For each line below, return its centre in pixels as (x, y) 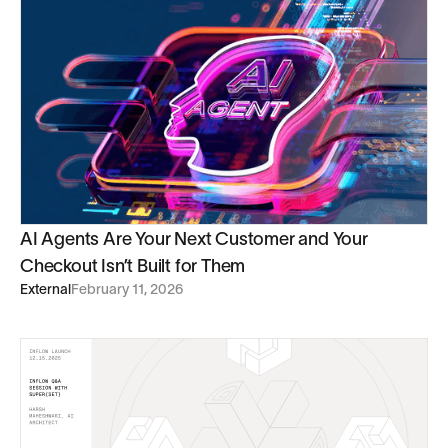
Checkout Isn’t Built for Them (133, 265)
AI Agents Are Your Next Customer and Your (194, 238)
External (45, 288)
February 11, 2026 (127, 288)
